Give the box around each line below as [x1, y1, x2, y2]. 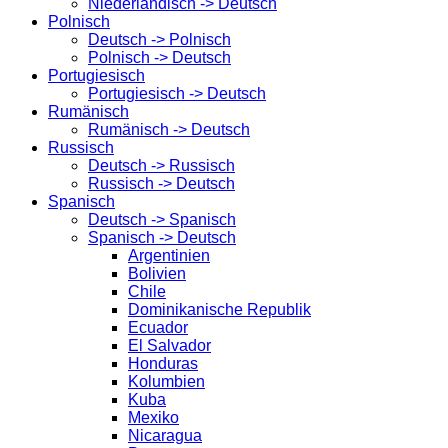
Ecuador [128, 319, 188, 336]
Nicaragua [128, 427, 202, 444]
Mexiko [128, 409, 179, 426]
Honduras [128, 355, 198, 372]
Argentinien [128, 247, 210, 264]
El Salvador [128, 337, 211, 354]
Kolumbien [128, 373, 205, 390]
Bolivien [128, 265, 186, 282]
